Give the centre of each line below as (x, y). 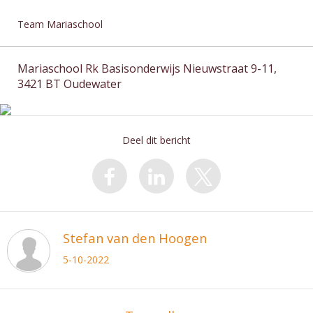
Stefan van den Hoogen (135, 238)
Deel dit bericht (156, 140)
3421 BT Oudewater (70, 84)
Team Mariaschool (60, 24)
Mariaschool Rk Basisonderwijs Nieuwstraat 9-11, (147, 68)
